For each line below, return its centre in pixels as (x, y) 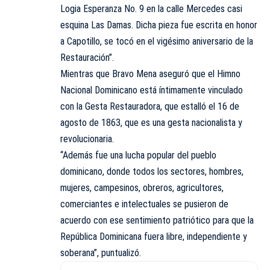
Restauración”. (87, 58)
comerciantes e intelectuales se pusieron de (144, 204)
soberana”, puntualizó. (101, 253)
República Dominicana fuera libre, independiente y (154, 237)
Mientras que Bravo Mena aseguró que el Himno (150, 74)
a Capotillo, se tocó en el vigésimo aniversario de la (157, 42)
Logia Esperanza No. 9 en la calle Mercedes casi (151, 9)
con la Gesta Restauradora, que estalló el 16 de (150, 107)
